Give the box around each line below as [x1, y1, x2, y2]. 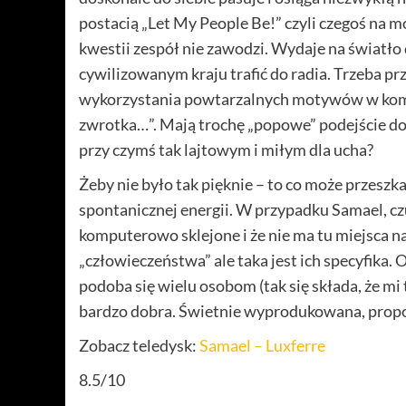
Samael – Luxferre [199, 335, 325, 356]
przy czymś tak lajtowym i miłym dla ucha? [79, 140, 373, 160]
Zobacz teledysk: [79, 335, 199, 356]
